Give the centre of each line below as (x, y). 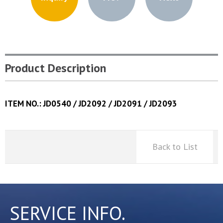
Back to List (175, 146)
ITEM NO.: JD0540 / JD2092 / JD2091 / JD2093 (91, 103)
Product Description (56, 68)
